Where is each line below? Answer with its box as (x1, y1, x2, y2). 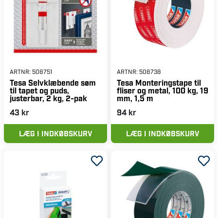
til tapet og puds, (10, 86, 69, 95)
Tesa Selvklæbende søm (10, 78, 96, 88)
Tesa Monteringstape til (117, 78, 201, 88)
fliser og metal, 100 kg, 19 (117, 86, 208, 95)
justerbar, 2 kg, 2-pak (10, 93, 87, 103)
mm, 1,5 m (117, 93, 153, 103)
